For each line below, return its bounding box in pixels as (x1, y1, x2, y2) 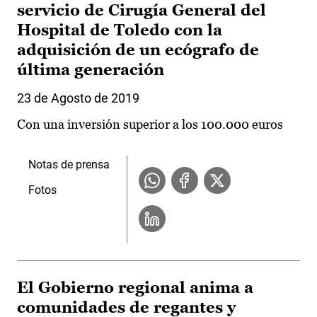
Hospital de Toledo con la (17, 21, 222, 40)
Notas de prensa (28, 158, 110, 172)
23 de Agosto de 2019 (17, 91, 139, 106)
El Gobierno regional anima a (17, 279, 253, 297)
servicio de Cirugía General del (17, 1, 266, 20)
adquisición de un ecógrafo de (17, 41, 259, 59)
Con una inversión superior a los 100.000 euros (17, 117, 283, 132)
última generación (17, 61, 164, 79)
